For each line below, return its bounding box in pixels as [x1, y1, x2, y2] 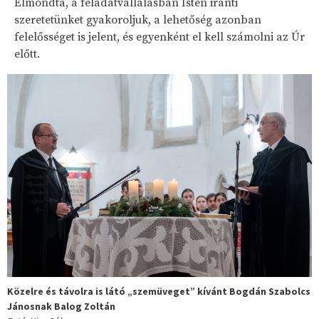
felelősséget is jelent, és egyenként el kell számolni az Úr [14, 30, 305, 45]
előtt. [14, 47, 40, 62]
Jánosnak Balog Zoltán [7, 299, 115, 313]
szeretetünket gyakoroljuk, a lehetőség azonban [14, 13, 261, 28]
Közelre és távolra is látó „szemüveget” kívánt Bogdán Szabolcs [7, 284, 310, 298]
